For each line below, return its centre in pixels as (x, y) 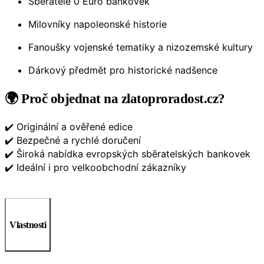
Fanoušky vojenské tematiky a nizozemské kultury (141, 47)
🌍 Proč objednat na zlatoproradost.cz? (115, 98)
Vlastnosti (28, 225)
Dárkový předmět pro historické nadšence (123, 70)
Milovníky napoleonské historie (98, 24)
